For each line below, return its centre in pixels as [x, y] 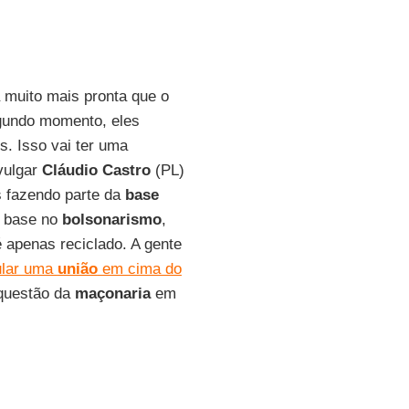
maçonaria [112, 294]
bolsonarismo [111, 220]
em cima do [139, 269]
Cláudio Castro [96, 170]
